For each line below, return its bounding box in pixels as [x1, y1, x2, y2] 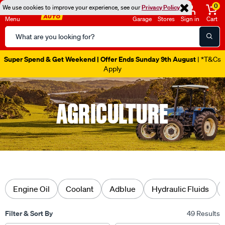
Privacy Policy [142, 3, 180, 12]
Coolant [66, 183, 93, 194]
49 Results [187, 208, 220, 218]
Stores [158, 15, 175, 23]
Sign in [181, 15, 199, 23]
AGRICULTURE [56, 98, 169, 129]
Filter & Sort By [5, 208, 53, 218]
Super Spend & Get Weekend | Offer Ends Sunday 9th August [4, 54, 196, 64]
